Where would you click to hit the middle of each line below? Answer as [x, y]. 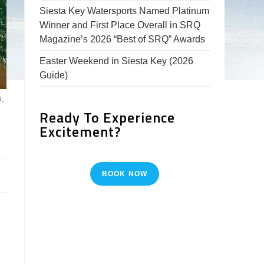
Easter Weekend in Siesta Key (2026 [117, 61]
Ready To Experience [108, 117]
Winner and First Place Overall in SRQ [120, 25]
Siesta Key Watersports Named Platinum [125, 11]
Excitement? [80, 131]
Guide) [54, 75]
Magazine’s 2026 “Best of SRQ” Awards [123, 39]
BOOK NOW [125, 174]
